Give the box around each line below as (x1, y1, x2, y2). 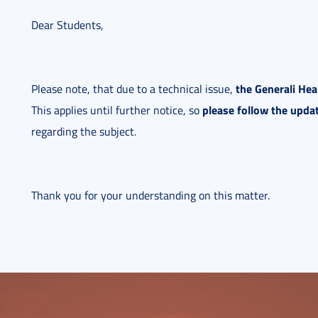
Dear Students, (31, 17, 104, 33)
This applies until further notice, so (31, 102, 202, 118)
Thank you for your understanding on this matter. (31, 187, 270, 203)
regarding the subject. (31, 124, 136, 139)
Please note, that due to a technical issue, (31, 81, 236, 97)
